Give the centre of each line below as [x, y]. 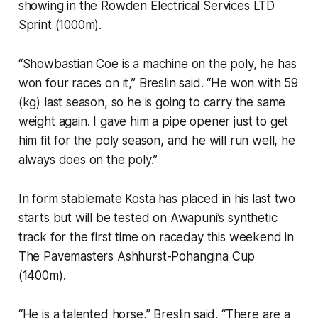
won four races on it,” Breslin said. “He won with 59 [158, 83]
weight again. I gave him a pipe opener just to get [153, 121]
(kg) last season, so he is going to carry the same [152, 102]
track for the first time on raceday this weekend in [156, 237]
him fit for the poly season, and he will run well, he [157, 140]
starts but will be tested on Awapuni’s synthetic [148, 218]
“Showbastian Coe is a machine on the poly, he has [157, 64]
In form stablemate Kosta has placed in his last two [157, 198]
